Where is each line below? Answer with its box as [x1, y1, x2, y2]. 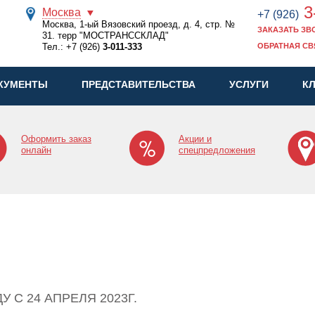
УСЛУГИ [229, 79, 269, 90]
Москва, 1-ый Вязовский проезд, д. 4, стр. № [42, 19, 236, 30]
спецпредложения [179, 145, 255, 155]
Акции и [179, 134, 212, 144]
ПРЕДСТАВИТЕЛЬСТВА [82, 79, 195, 90]
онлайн [21, 145, 51, 155]
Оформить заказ [21, 134, 91, 144]
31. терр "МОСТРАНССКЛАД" [42, 30, 169, 41]
